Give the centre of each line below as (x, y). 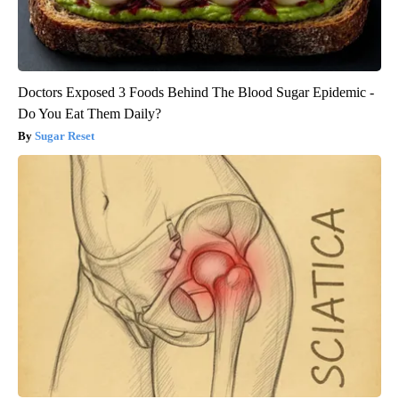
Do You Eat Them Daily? (90, 113)
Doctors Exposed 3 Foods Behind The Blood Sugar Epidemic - (196, 92)
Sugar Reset (65, 135)
